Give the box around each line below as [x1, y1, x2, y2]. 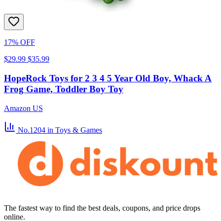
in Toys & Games [47, 125, 102, 134]
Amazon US [4, 104, 43, 112]
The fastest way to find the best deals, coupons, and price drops [4, 203, 200, 212]
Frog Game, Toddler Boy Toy [4, 83, 123, 94]
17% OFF [4, 38, 35, 47]
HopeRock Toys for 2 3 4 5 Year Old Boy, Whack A [4, 73, 212, 83]
